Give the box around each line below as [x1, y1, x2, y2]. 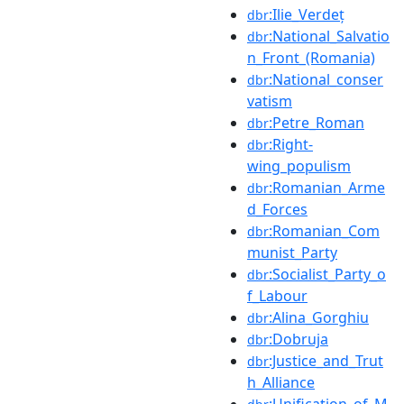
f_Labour [247, 285, 308, 306]
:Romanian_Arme [269, 177, 385, 197]
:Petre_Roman [269, 112, 364, 133]
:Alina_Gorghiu [269, 307, 369, 327]
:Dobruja [269, 328, 328, 349]
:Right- [269, 133, 313, 154]
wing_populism [247, 155, 351, 176]
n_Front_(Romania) [247, 47, 375, 68]
